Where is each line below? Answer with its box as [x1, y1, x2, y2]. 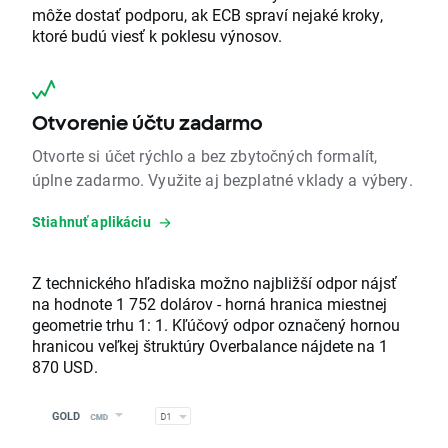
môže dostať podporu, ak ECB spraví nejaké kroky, [32, 4, 383, 26]
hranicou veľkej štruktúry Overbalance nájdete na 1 [32, 335, 388, 357]
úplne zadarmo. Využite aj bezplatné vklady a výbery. [32, 169, 413, 191]
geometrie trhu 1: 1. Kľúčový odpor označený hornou [32, 314, 400, 336]
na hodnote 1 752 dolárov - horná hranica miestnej [32, 293, 387, 315]
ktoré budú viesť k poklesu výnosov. [32, 25, 282, 47]
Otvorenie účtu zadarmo [32, 111, 263, 135]
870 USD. [32, 356, 98, 378]
